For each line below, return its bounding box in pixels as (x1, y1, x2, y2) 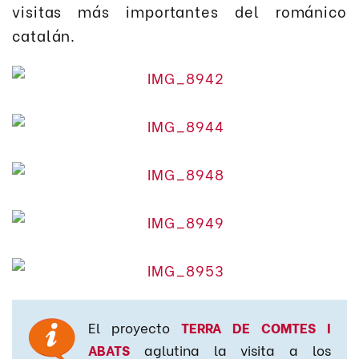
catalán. (12, 24, 76, 46)
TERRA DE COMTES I (181, 317, 331, 337)
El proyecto (88, 317, 181, 337)
